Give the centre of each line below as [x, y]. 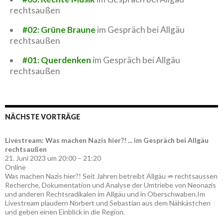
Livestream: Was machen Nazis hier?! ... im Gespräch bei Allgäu [107, 140]
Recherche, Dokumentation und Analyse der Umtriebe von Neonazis [111, 185]
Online [15, 167]
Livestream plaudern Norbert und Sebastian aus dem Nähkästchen [108, 203]
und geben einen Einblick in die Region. [65, 212]
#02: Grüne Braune [59, 29]
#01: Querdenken [56, 60]
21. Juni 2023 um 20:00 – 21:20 [53, 158]
